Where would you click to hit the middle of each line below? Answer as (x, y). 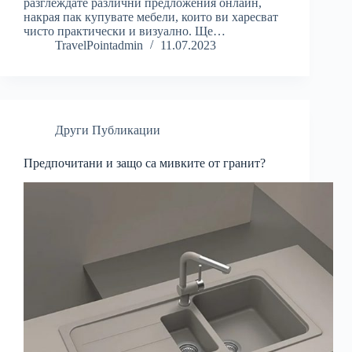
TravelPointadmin (99, 46)
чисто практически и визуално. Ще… (125, 31)
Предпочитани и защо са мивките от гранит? (145, 163)
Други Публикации (108, 130)
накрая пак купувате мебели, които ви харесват (151, 17)
